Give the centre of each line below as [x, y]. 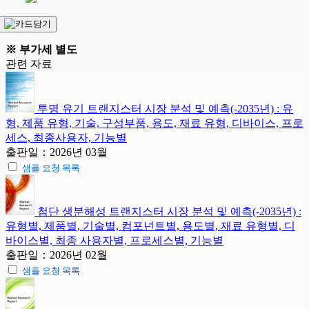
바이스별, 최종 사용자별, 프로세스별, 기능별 [114, 241]
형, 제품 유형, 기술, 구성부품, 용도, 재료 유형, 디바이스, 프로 [154, 123]
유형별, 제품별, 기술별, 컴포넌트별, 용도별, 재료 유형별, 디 [150, 226]
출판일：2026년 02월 [57, 255]
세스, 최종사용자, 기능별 [66, 138]
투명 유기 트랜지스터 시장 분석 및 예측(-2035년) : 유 [165, 109]
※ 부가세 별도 [41, 50]
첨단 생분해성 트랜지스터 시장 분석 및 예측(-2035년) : [169, 212]
